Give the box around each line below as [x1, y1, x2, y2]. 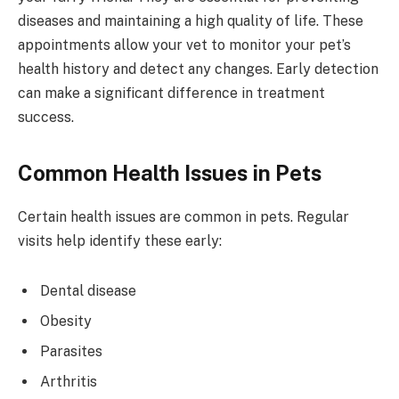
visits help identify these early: [18, 232, 222, 250]
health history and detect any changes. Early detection [18, 60, 379, 77]
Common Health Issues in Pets [18, 160, 322, 186]
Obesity [40, 312, 92, 330]
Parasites [40, 342, 102, 360]
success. [18, 108, 74, 126]
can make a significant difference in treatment [18, 84, 325, 102]
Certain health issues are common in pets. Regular [18, 208, 349, 226]
